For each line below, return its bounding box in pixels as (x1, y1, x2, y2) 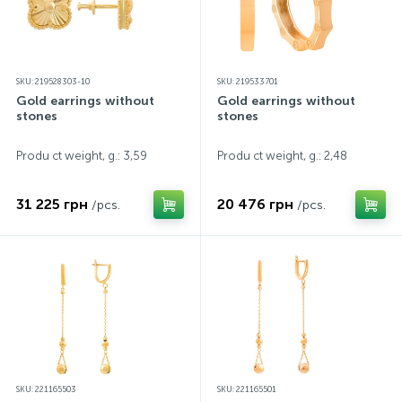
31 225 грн (16, 196, 88, 213)
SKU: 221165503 (16, 385, 76, 394)
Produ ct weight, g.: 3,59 (16, 149, 147, 162)
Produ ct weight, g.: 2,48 (217, 149, 347, 162)
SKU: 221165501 (217, 385, 276, 394)
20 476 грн (217, 196, 293, 213)
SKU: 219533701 (217, 77, 278, 86)
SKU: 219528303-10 (16, 77, 90, 86)
